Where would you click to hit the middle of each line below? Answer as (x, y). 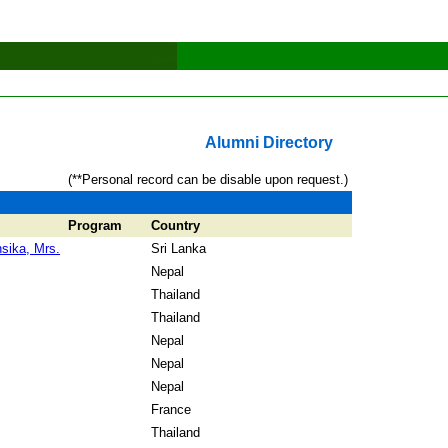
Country (175, 225)
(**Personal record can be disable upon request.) (208, 179)
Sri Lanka (178, 248)
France (171, 409)
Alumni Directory (268, 142)
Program (95, 225)
